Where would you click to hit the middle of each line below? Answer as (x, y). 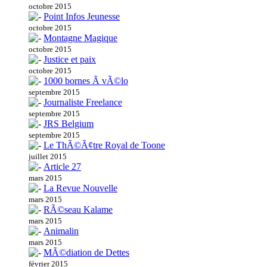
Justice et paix (70, 60)
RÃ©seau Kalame (78, 210)
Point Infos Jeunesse (82, 17)
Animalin (61, 231)
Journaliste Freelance (83, 103)
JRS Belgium (69, 124)
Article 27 (62, 167)
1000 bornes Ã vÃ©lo (86, 81)
